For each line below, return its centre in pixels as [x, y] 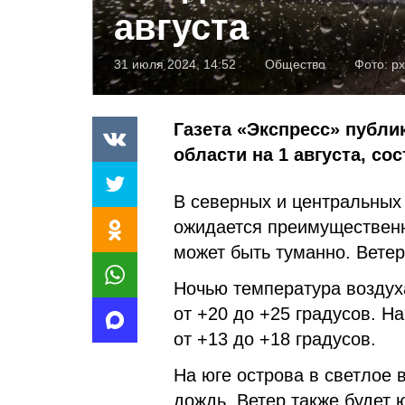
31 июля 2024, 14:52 [175, 64]
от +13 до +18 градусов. [275, 339]
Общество [295, 64]
